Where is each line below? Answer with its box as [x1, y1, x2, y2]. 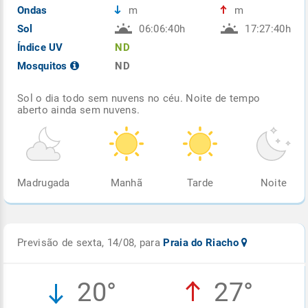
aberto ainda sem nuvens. [17, 103, 140, 116]
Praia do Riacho [163, 236, 242, 249]
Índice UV [17, 41, 63, 54]
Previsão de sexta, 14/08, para [17, 236, 164, 249]
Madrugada [17, 176, 70, 189]
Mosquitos [17, 59, 70, 72]
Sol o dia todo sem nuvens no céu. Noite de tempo [17, 91, 261, 104]
